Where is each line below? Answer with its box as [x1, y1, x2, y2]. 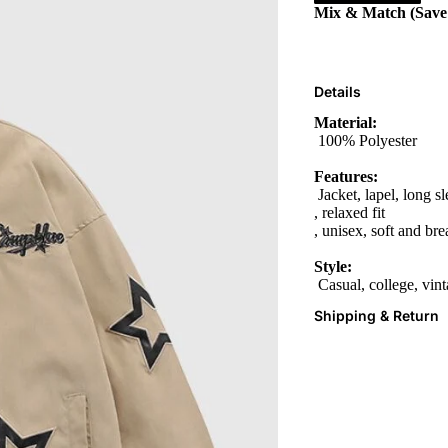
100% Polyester [314, 131, 417, 149]
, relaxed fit [314, 203, 385, 221]
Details [314, 83, 361, 101]
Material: [314, 113, 377, 131]
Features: [314, 167, 378, 185]
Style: [314, 257, 352, 275]
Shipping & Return [314, 307, 439, 325]
